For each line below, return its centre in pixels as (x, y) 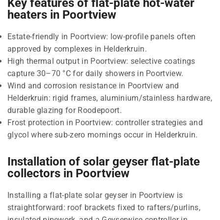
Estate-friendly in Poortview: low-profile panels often (102, 36)
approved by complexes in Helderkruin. (77, 49)
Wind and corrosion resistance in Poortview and (93, 85)
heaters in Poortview (62, 14)
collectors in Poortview (69, 173)
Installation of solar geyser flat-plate (104, 161)
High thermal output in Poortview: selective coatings (101, 61)
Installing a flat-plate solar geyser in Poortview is (95, 195)
